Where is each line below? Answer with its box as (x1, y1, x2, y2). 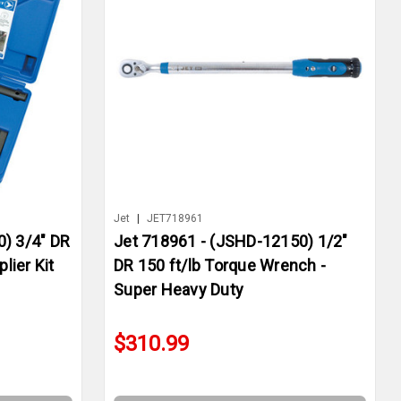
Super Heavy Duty (114, 280, 243, 300)
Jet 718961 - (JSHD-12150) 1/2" (114, 232, 348, 252)
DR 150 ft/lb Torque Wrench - (114, 256, 326, 276)
